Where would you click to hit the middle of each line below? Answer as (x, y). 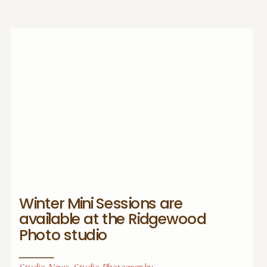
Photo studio (63, 235)
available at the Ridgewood (113, 219)
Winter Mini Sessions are (101, 203)
